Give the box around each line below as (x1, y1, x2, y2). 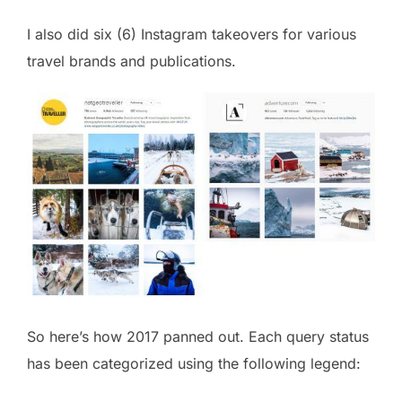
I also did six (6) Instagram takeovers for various (27, 24, 356, 43)
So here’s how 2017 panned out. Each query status (27, 328, 369, 345)
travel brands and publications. (27, 51, 236, 70)
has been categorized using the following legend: (27, 354, 361, 372)
